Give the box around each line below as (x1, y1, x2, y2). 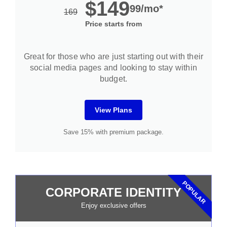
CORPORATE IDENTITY (46, 185, 181, 200)
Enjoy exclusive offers (81, 202, 146, 210)
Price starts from (85, 20, 142, 28)
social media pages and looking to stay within (29, 63, 197, 72)
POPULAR (181, 179, 207, 206)
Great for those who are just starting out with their (23, 52, 204, 61)
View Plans (95, 106, 132, 115)
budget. (99, 74, 128, 84)
